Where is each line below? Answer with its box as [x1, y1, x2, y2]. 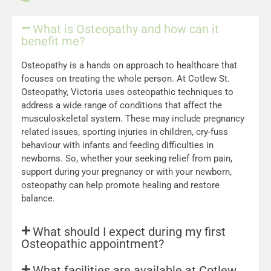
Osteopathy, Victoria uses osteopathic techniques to [21, 87, 233, 98]
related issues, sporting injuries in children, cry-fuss [21, 126, 228, 138]
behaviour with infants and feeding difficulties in [21, 140, 214, 151]
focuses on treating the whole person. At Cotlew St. [21, 73, 230, 85]
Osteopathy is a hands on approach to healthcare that [21, 60, 237, 71]
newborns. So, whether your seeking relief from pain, [21, 153, 232, 165]
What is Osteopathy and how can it [33, 22, 220, 37]
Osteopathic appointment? [21, 236, 164, 251]
